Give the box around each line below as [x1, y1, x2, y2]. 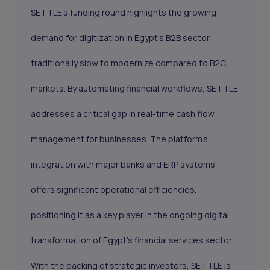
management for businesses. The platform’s [31, 133, 209, 145]
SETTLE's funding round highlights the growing [31, 7, 217, 19]
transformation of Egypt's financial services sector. [31, 234, 234, 246]
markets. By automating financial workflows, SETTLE [31, 83, 239, 95]
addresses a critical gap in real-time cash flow [31, 108, 215, 120]
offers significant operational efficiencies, [31, 184, 198, 196]
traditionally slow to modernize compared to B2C [31, 57, 227, 69]
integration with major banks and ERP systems [31, 159, 216, 171]
